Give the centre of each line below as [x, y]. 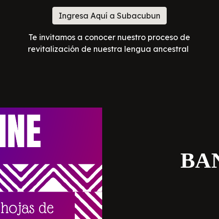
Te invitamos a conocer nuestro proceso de [109, 37]
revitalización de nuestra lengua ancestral [109, 49]
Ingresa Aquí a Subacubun [109, 16]
